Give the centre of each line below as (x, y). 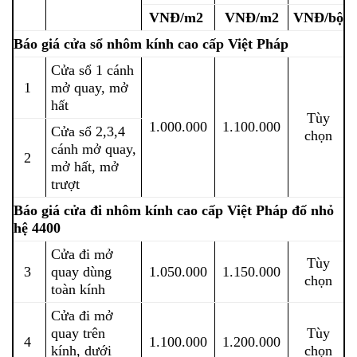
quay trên (78, 333)
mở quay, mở (89, 87)
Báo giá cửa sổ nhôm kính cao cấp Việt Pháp (151, 43)
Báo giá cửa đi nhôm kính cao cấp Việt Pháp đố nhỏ (174, 210)
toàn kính (78, 289)
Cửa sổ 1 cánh (92, 70)
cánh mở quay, (93, 149)
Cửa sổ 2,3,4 (88, 131)
